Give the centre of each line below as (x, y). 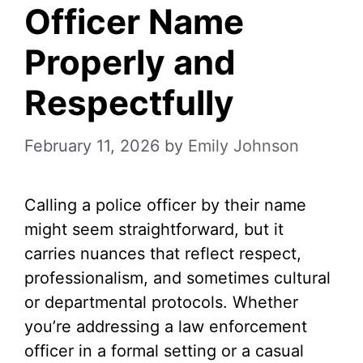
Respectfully (129, 102)
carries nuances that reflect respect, (163, 254)
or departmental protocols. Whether (161, 302)
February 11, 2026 (92, 146)
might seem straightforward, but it (154, 229)
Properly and (130, 62)
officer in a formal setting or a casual (164, 351)
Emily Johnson (243, 146)
